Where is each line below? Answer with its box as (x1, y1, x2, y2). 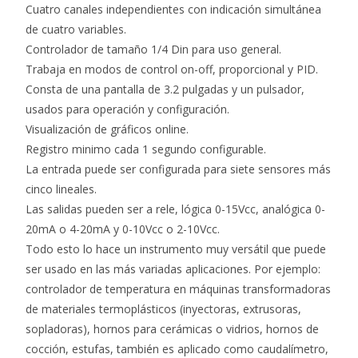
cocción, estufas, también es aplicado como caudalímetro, (26, 341, 329, 356)
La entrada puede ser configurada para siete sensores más (26, 161, 332, 177)
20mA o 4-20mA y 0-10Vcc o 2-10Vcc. (26, 221, 221, 237)
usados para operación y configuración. (26, 101, 230, 117)
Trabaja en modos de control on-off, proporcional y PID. (26, 62, 319, 77)
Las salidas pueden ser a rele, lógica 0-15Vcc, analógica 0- (26, 201, 326, 217)
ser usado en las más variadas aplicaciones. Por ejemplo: (26, 261, 321, 276)
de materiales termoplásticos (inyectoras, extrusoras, (26, 301, 302, 316)
